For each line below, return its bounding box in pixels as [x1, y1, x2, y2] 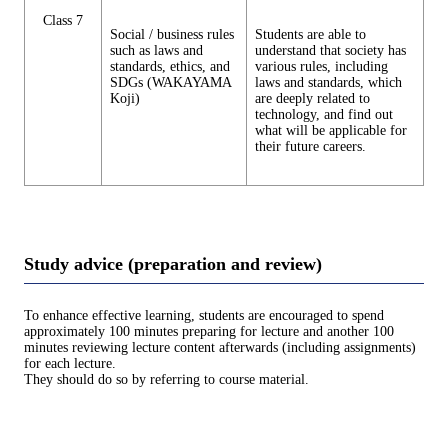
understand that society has [255, 42, 406, 58]
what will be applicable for [255, 122, 407, 138]
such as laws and [110, 42, 203, 58]
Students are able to [255, 26, 366, 42]
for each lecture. [24, 356, 116, 372]
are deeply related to [255, 90, 370, 106]
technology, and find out [255, 106, 393, 122]
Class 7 [43, 12, 83, 28]
